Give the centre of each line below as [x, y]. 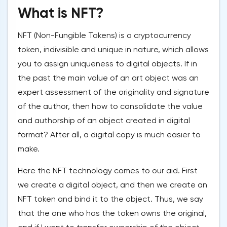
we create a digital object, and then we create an [112, 185]
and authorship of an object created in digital [104, 121]
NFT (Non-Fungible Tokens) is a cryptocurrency [104, 35]
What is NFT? [61, 13]
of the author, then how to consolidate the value [110, 106]
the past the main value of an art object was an [108, 78]
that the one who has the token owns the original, [112, 213]
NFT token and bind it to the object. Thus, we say [110, 199]
